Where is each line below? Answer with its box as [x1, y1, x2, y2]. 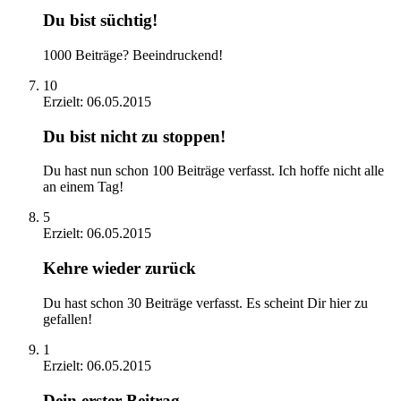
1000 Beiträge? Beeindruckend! [43, 47, 223, 64]
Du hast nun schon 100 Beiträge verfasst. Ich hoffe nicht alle [43, 163, 384, 179]
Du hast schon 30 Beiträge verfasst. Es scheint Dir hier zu [43, 294, 368, 311]
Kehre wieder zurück [43, 259, 196, 278]
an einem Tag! [43, 179, 124, 195]
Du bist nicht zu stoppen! [43, 126, 226, 146]
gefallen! [43, 311, 92, 327]
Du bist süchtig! [43, 11, 158, 30]
